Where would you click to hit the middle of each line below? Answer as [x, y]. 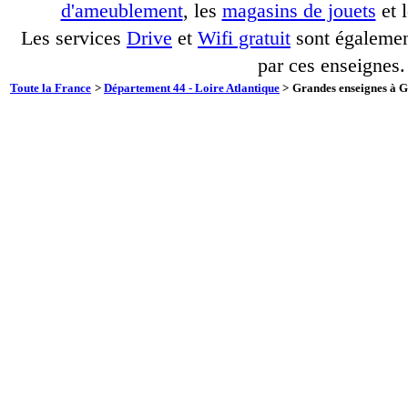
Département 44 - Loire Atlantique [192, 88]
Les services [74, 38]
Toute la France [51, 88]
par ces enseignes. [331, 66]
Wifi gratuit [244, 38]
